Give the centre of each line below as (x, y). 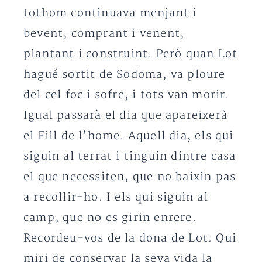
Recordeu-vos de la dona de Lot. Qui (130, 238)
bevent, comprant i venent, (104, 34)
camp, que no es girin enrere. (110, 218)
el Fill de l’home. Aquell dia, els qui (129, 136)
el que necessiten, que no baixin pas (130, 177)
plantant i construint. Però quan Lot (131, 54)
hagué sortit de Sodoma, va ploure (125, 75)
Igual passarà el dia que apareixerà (126, 116)
